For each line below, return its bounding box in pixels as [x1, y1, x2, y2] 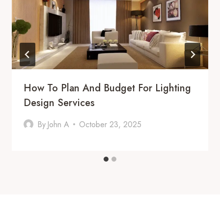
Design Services [24, 95, 95, 110]
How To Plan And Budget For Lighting [24, 81, 191, 95]
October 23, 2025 [79, 118, 142, 130]
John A [47, 118, 70, 130]
